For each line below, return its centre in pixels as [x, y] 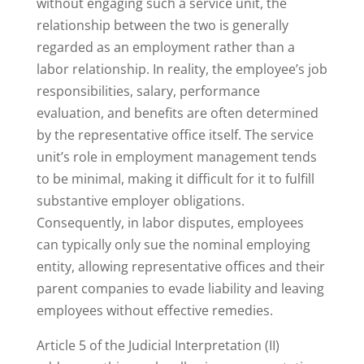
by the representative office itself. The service [175, 135]
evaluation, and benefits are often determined [177, 113]
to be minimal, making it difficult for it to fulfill [175, 179]
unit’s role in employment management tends [176, 157]
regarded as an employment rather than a [165, 48]
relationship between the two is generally [162, 26]
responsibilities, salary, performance [148, 91]
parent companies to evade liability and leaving [180, 289]
